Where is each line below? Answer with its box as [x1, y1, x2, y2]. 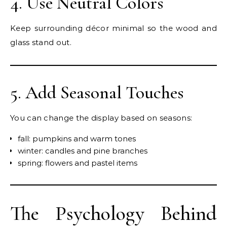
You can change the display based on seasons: [10, 113, 193, 123]
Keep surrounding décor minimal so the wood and [10, 23, 217, 33]
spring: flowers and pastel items [18, 158, 137, 168]
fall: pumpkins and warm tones [18, 134, 136, 144]
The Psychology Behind [10, 201, 217, 226]
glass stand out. [10, 37, 71, 48]
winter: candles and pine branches [18, 146, 147, 156]
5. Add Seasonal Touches [10, 82, 184, 104]
